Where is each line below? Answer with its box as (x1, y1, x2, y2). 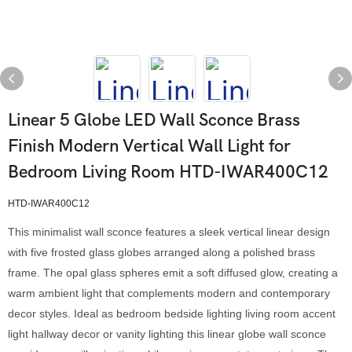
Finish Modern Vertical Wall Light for (8, 136, 291, 156)
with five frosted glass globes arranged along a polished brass (8, 246, 315, 258)
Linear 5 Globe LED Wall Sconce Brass (8, 110, 300, 130)
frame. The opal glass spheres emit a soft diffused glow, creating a (8, 266, 338, 279)
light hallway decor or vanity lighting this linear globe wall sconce (8, 328, 326, 340)
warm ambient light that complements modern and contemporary (8, 287, 330, 299)
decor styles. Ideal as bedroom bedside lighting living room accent (8, 307, 335, 320)
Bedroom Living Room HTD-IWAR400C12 (8, 162, 328, 182)
